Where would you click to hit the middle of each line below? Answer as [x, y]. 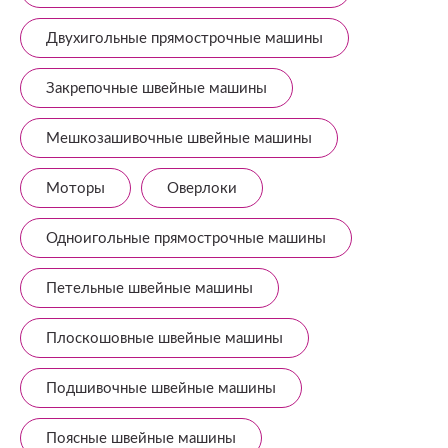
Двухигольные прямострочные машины [184, 38]
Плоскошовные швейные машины [164, 338]
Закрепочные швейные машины [156, 88]
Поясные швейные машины [141, 438]
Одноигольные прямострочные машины [186, 238]
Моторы [75, 188]
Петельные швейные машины [149, 288]
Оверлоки [202, 188]
